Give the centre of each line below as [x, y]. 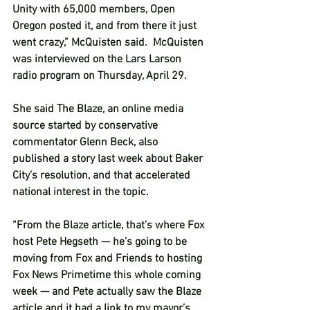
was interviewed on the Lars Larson [98, 60]
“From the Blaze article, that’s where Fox [110, 226]
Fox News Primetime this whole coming [108, 275]
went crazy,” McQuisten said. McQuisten [109, 43]
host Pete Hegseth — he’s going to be [101, 242]
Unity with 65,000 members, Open [95, 10]
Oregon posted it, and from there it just [106, 26]
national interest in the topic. [83, 192]
